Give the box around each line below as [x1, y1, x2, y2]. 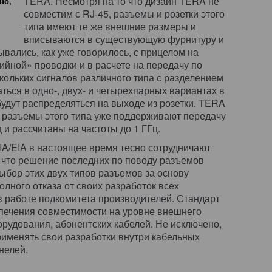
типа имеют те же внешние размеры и [24, 19, 196, 33]
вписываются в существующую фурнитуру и [24, 32, 224, 46]
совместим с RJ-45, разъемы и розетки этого [24, 7, 225, 21]
